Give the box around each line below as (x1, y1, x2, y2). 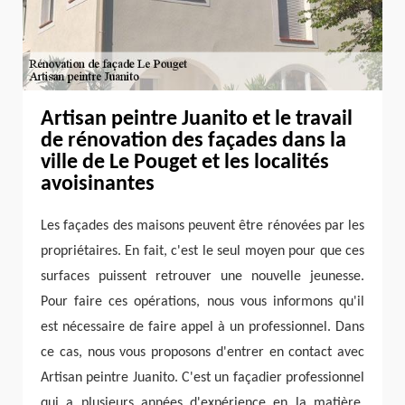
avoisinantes (41, 173, 155, 195)
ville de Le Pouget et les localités (41, 151, 329, 174)
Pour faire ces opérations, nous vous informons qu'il (41, 294, 364, 309)
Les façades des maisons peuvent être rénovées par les (41, 218, 364, 233)
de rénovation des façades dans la (41, 129, 346, 152)
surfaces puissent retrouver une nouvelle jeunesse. (41, 268, 364, 284)
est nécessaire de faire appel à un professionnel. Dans (41, 319, 364, 334)
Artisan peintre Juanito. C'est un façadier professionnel (41, 370, 364, 385)
